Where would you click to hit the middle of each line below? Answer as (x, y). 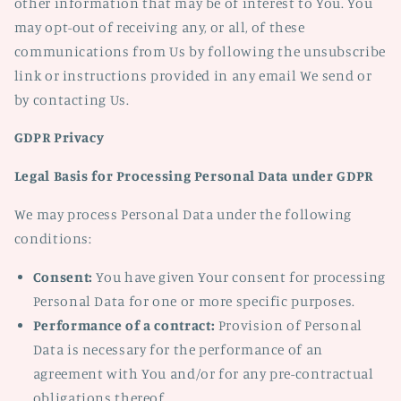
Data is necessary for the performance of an (178, 349)
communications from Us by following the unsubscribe (200, 51)
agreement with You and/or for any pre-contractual (203, 373)
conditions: (53, 238)
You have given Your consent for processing (239, 277)
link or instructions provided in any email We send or (193, 75)
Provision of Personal (289, 325)
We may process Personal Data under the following (183, 214)
